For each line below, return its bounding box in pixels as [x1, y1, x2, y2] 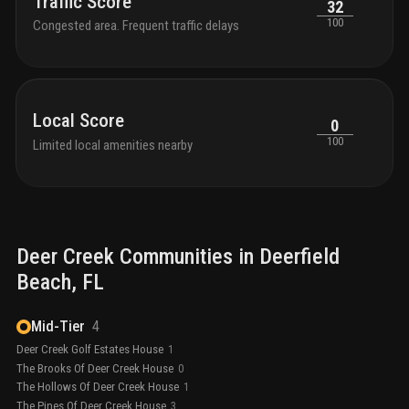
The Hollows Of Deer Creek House [16, 380, 179, 394]
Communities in [114, 243, 259, 269]
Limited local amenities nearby [33, 136, 193, 153]
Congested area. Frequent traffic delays [33, 17, 239, 35]
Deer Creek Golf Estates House [16, 342, 163, 357]
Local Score [33, 110, 124, 132]
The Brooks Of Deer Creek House [16, 361, 173, 375]
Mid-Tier [31, 318, 85, 336]
